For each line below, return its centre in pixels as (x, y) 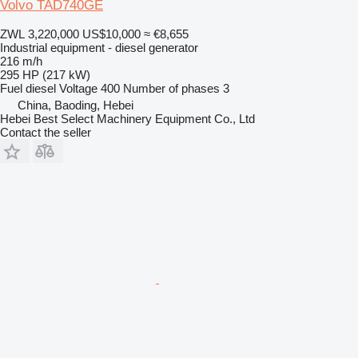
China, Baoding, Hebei (76, 105)
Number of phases (171, 88)
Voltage (78, 88)
